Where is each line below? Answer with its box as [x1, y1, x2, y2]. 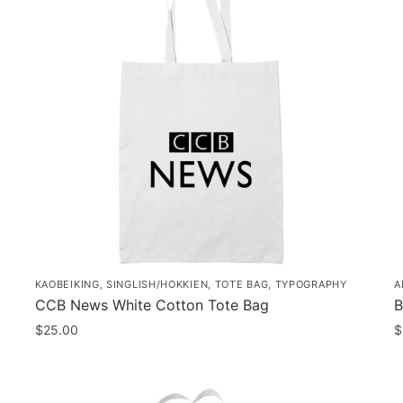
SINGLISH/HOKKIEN [106, 277, 209, 291]
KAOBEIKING [34, 277, 100, 291]
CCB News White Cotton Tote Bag [34, 295, 269, 314]
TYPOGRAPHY [274, 277, 347, 291]
